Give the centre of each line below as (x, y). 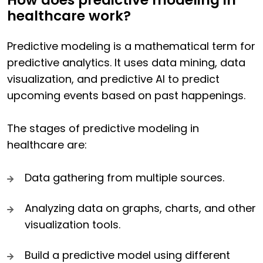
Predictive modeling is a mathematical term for (131, 46)
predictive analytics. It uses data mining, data (126, 63)
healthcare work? (69, 16)
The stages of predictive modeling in (103, 129)
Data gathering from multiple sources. (124, 178)
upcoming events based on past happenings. (126, 96)
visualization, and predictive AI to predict (113, 79)
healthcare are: (47, 145)
